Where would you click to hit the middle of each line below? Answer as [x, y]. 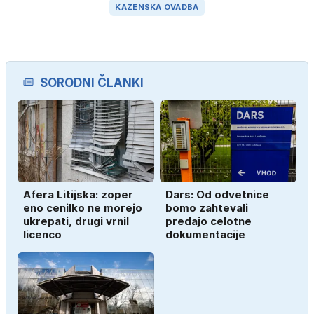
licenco [42, 234]
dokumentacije [205, 234]
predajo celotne [209, 221]
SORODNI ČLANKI [92, 82]
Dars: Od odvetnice [217, 194]
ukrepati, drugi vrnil [76, 221]
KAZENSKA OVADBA [157, 7]
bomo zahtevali [207, 207]
